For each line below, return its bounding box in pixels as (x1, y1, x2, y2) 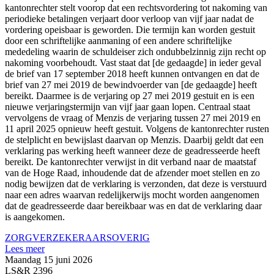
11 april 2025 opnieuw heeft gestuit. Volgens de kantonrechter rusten (5, 124, 269, 135)
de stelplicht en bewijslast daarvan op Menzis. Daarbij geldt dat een (5, 135, 264, 146)
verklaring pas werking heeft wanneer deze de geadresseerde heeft (5, 146, 260, 157)
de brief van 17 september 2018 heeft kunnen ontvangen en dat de (5, 68, 259, 80)
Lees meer (5, 243, 45, 254)
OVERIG (112, 232, 150, 243)
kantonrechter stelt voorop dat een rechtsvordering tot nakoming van (5, 2, 267, 13)
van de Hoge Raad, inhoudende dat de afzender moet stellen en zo (5, 168, 260, 179)
